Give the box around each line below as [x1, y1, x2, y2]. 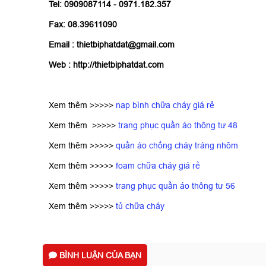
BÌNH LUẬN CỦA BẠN [57, 251, 141, 261]
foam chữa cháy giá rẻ [116, 161, 200, 171]
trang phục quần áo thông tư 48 [116, 121, 237, 131]
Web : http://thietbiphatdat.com [49, 60, 164, 70]
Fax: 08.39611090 [49, 20, 117, 30]
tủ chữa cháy [116, 201, 167, 211]
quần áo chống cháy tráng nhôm [116, 141, 238, 151]
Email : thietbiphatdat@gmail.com [49, 40, 175, 50]
